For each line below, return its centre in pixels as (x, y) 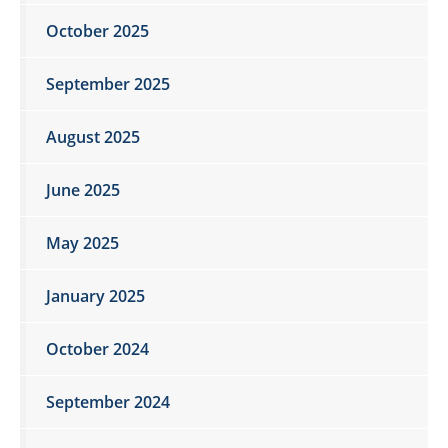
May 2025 (82, 242)
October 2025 (97, 30)
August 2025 (93, 136)
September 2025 (108, 83)
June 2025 (83, 189)
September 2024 (108, 401)
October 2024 (97, 348)
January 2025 (95, 295)
